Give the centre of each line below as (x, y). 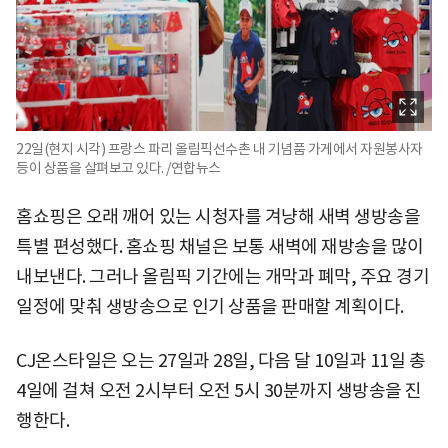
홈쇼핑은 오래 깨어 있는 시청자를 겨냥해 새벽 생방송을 (218, 216)
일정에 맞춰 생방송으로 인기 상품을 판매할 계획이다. (210, 306)
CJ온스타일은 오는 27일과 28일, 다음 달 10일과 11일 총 (220, 360)
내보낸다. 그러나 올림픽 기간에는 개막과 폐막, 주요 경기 (222, 276)
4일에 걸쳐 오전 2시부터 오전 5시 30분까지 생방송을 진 (219, 390)
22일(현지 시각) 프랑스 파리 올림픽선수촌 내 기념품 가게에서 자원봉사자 (219, 148)
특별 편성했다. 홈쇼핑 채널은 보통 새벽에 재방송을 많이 (220, 246)
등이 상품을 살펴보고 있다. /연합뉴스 (118, 167)
